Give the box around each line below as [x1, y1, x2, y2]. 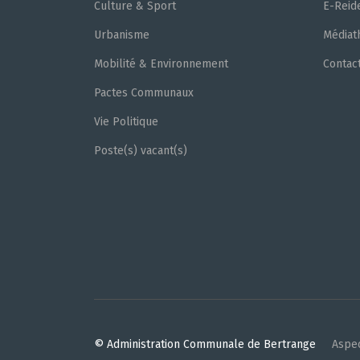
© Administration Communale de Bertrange [94, 337, 316, 351]
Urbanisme [94, 28, 149, 42]
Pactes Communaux [94, 86, 194, 100]
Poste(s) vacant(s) [94, 144, 187, 157]
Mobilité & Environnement [94, 57, 228, 71]
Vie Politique [94, 115, 158, 129]
